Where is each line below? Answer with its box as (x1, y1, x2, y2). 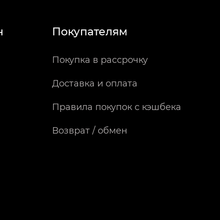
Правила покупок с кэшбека (52, 102, 181, 112)
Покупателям (52, 25, 128, 38)
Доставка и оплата (52, 78, 137, 89)
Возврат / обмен (52, 125, 127, 136)
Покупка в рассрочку (52, 55, 148, 65)
